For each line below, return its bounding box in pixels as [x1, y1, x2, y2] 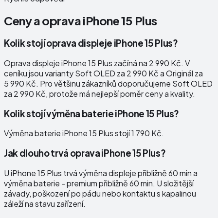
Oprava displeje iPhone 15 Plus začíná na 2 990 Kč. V [4, 57, 190, 68]
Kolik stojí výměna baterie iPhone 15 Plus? [4, 108, 179, 119]
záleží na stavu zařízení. [4, 198, 86, 209]
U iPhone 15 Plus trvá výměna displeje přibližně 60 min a [4, 167, 198, 178]
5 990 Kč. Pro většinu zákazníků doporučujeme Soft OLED [4, 78, 213, 89]
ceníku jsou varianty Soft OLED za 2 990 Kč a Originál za [4, 68, 203, 78]
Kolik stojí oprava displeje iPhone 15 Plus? [4, 37, 178, 49]
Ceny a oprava [4, 13, 83, 28]
